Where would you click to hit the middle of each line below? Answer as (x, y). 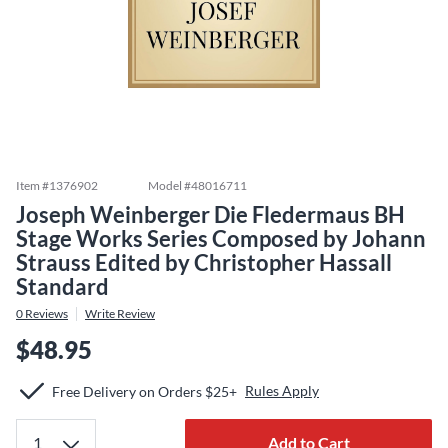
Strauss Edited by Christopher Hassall (204, 262)
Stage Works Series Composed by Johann (221, 238)
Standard (62, 286)
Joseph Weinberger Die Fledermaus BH (210, 214)
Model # (169, 185)
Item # (32, 185)
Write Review (120, 313)
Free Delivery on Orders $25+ (144, 391)
